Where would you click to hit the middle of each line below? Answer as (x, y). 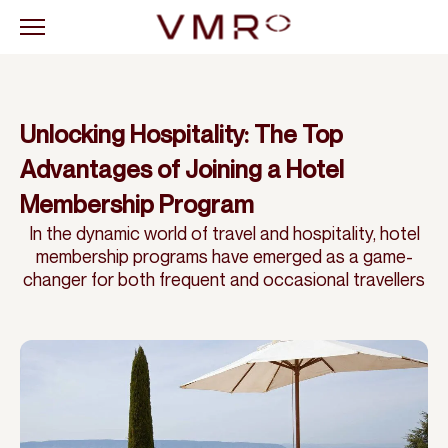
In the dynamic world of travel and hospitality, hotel (224, 233)
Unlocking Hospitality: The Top (181, 134)
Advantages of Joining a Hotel (182, 169)
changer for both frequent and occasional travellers (224, 279)
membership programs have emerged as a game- (224, 256)
